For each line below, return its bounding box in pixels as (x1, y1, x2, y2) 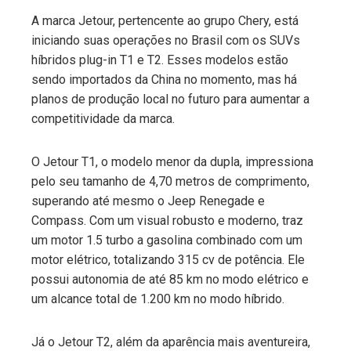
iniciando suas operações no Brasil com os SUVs (31, 32, 300, 48)
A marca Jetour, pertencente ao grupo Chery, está (31, 13, 299, 28)
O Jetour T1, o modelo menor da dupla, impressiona (31, 154, 313, 169)
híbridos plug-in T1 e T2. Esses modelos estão (31, 52, 288, 67)
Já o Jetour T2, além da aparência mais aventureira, (31, 334, 310, 349)
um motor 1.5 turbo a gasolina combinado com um (31, 232, 302, 248)
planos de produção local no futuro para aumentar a (31, 91, 309, 107)
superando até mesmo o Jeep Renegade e (31, 193, 265, 208)
